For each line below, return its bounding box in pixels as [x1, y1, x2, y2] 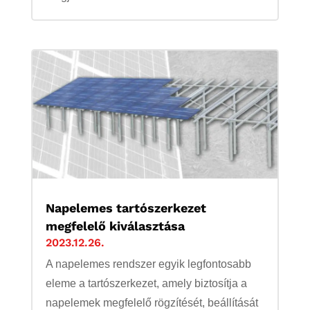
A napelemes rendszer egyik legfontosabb [45, 258, 251, 271]
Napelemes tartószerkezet [45, 201, 206, 216]
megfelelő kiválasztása [45, 219, 185, 234]
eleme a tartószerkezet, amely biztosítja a [45, 277, 247, 290]
